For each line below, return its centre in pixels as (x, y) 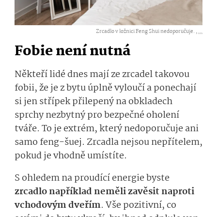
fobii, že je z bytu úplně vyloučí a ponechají (105, 88)
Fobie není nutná (74, 51)
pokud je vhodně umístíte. (72, 156)
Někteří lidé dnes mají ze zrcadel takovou (102, 74)
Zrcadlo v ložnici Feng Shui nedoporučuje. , (147, 31)
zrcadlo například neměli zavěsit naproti (104, 192)
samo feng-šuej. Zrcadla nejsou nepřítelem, (108, 142)
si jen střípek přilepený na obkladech (93, 101)
